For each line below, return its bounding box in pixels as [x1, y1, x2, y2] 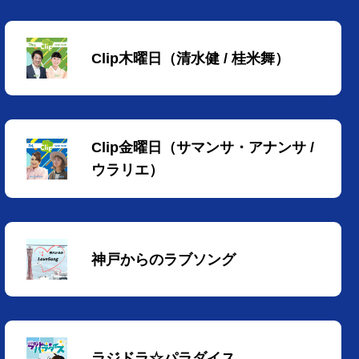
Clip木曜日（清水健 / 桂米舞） [91, 50, 289, 67]
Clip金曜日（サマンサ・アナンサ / [91, 139, 314, 156]
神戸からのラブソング [91, 251, 236, 268]
